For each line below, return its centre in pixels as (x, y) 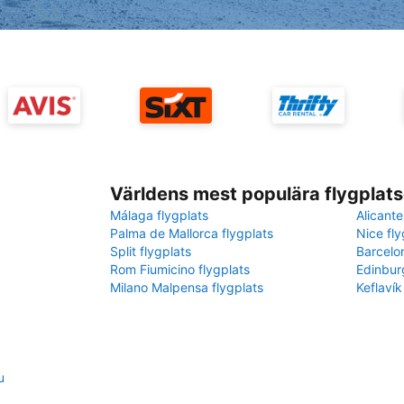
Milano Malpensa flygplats (187, 287)
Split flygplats (151, 251)
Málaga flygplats (159, 215)
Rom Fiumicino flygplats (180, 269)
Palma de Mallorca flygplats (192, 233)
